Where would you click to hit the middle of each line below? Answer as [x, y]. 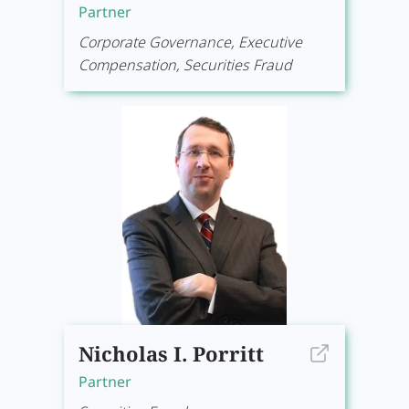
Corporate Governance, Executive [190, 42]
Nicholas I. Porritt [171, 353]
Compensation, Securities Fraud [185, 65]
